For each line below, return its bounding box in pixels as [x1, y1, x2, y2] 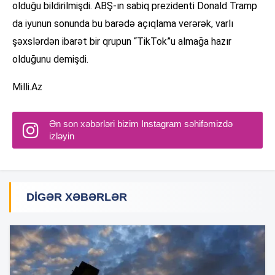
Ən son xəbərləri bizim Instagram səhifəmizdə [49, 118, 233, 130]
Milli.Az [12, 81, 42, 93]
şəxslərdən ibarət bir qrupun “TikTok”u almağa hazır [12, 36, 231, 48]
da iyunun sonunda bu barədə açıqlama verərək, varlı [12, 18, 233, 30]
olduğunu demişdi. [12, 53, 88, 66]
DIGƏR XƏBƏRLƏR [26, 191, 127, 204]
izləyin [49, 131, 74, 142]
